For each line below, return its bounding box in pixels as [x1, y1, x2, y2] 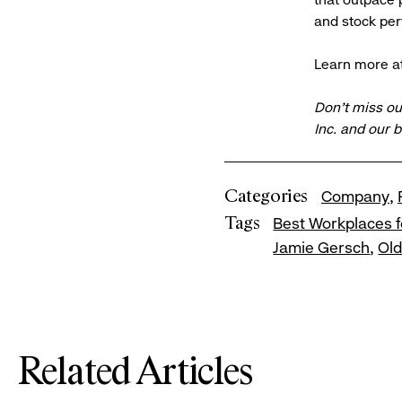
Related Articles [18, 354, 253, 393]
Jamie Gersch [273, 239, 371, 258]
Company [321, 188, 389, 205]
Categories [224, 188, 308, 205]
